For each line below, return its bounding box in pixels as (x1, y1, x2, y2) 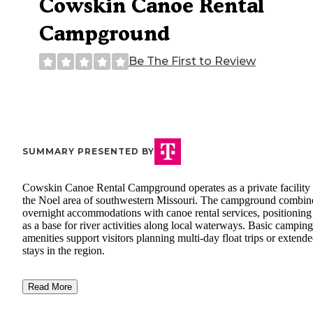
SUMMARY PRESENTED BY (22, 146, 154, 157)
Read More (28, 282, 72, 293)
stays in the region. (22, 245, 105, 257)
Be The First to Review (129, 54, 256, 68)
